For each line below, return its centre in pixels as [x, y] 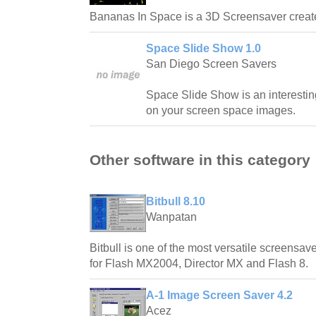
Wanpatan [171, 217]
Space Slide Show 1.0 [203, 48]
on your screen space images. [221, 110]
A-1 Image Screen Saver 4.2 [219, 296]
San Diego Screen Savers [211, 63]
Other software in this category [200, 160]
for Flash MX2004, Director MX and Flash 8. [199, 264]
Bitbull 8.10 [176, 202]
